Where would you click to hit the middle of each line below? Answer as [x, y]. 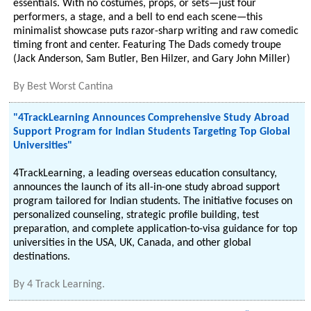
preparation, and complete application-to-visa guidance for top [155, 229]
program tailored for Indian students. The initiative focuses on [153, 201]
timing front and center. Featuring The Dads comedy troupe [148, 45]
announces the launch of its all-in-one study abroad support [147, 187]
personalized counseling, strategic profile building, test [136, 215]
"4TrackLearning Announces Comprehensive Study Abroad [152, 118]
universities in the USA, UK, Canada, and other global [133, 243]
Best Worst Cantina [70, 87]
